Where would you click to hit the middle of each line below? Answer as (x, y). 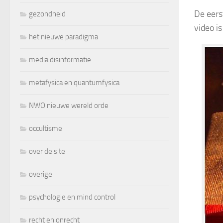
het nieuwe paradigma (63, 37)
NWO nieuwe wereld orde (69, 105)
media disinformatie (60, 59)
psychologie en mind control (72, 197)
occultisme (46, 128)
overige (41, 174)
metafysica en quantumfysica (74, 82)
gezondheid (47, 14)
